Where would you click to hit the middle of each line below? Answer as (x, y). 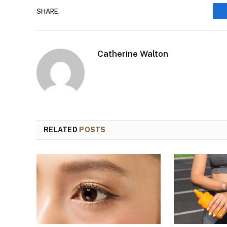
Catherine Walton (133, 54)
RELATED (62, 130)
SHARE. (48, 11)
